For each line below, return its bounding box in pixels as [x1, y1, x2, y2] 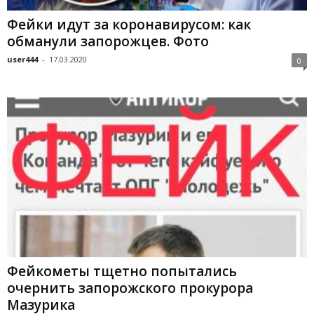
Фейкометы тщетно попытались [7, 262, 237, 281]
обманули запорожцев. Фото [7, 32, 209, 51]
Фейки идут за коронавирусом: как [7, 15, 251, 34]
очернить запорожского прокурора [7, 279, 253, 298]
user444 [7, 54, 38, 65]
